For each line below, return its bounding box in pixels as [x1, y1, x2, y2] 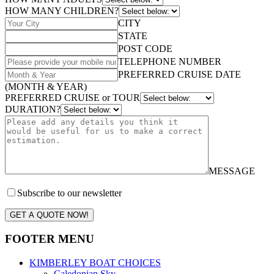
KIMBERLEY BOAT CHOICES [29, 257, 161, 268]
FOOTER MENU [5, 232, 94, 246]
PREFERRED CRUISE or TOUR [5, 92, 140, 103]
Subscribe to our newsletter [17, 187, 122, 198]
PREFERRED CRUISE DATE [118, 68, 241, 80]
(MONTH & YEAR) [5, 81, 87, 92]
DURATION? [5, 103, 61, 114]
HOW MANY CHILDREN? [5, 5, 119, 16]
